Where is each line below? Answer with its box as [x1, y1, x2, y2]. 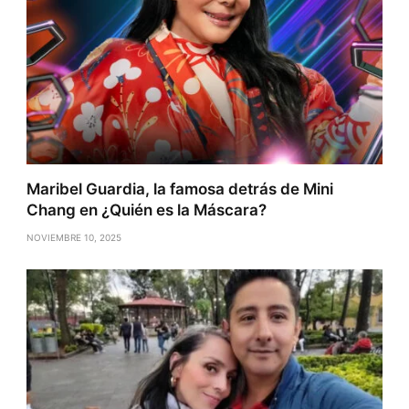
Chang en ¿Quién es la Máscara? [26, 201, 267, 220]
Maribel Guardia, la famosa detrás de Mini [26, 180, 334, 199]
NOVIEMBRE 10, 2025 [26, 232, 122, 244]
